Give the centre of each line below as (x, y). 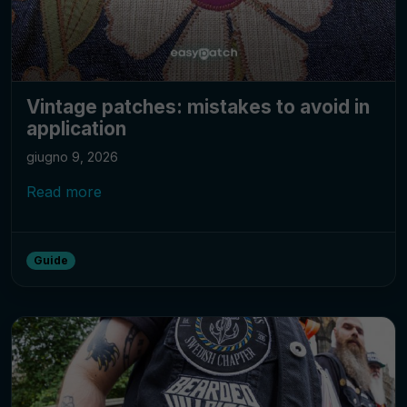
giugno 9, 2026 (72, 156)
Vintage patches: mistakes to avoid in (198, 106)
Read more (64, 191)
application (76, 128)
